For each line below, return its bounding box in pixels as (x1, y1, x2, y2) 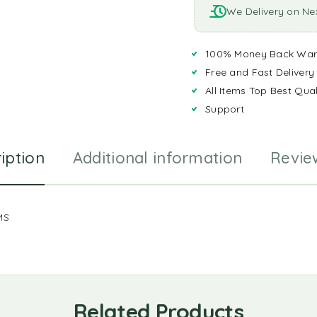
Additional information (72, 148, 243, 168)
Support (205, 103, 244, 115)
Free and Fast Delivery (205, 66, 315, 79)
